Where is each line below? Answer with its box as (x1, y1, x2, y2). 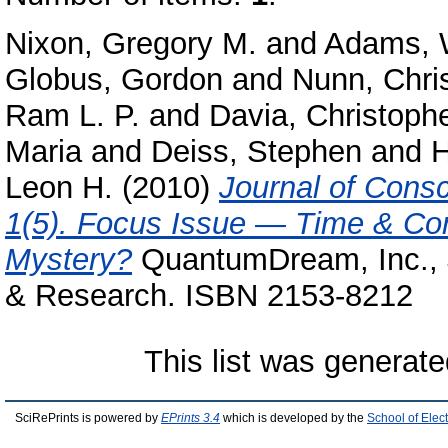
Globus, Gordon (5, 61, 223, 97)
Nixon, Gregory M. (5, 25, 257, 61)
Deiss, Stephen (151, 133, 362, 169)
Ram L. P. (5, 97, 140, 133)
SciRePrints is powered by (15, 411, 161, 424)
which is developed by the (220, 411, 367, 424)
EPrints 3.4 (161, 411, 220, 424)
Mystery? (5, 241, 132, 277)
